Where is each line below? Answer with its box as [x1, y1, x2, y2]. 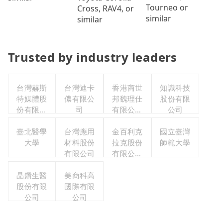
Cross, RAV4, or [77, 3, 134, 14]
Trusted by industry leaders [8, 49, 177, 66]
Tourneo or [146, 1, 189, 13]
